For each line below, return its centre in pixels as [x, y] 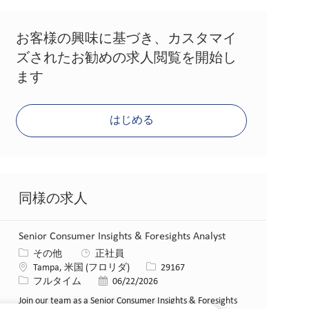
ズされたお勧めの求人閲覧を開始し [127, 58]
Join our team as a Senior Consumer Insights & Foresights [128, 301]
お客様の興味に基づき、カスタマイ [127, 39]
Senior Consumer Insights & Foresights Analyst [122, 236]
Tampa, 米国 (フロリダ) [82, 268]
